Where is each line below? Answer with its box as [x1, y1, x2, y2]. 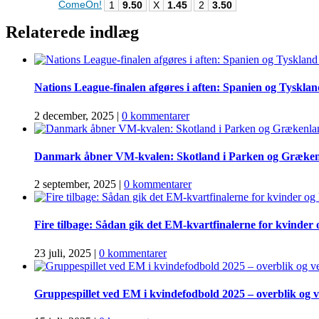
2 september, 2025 [34, 178, 116, 191]
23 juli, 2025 [34, 246, 91, 259]
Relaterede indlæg [6, 22, 139, 41]
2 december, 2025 [34, 109, 114, 122]
